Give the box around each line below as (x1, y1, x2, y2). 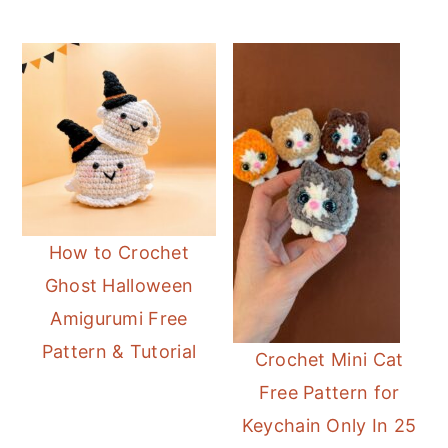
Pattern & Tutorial (41, 341, 197, 363)
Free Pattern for (258, 382, 400, 404)
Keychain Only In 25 (241, 415, 417, 437)
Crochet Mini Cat (254, 349, 404, 371)
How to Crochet (48, 242, 190, 264)
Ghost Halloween (44, 275, 194, 297)
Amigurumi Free (50, 308, 188, 330)
